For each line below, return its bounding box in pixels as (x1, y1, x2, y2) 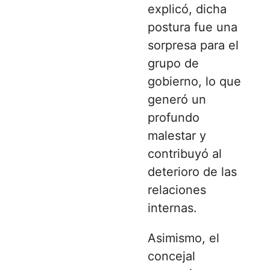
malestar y (148, 128, 206, 143)
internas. (148, 200, 197, 215)
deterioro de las (148, 164, 237, 179)
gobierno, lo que (148, 74, 241, 89)
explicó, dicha (148, 1, 227, 16)
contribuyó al (148, 146, 222, 161)
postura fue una (148, 19, 237, 34)
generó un (148, 92, 206, 107)
